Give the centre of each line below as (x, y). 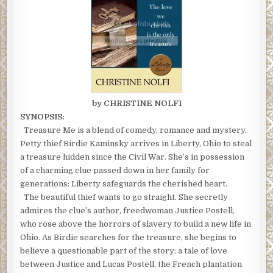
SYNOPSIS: (43, 117)
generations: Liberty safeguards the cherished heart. (124, 184)
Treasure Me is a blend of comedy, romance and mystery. (134, 130)
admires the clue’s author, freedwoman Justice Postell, (128, 211)
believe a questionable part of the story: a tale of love (124, 251)
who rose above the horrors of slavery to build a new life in (136, 224)
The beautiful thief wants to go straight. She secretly (124, 197)
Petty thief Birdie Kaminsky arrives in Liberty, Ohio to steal (136, 144)
